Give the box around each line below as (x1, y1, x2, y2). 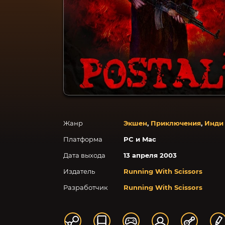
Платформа (63, 135, 102, 143)
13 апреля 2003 (124, 151, 177, 159)
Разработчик (63, 183, 108, 191)
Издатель (63, 167, 95, 175)
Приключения (151, 119, 201, 127)
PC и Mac (124, 135, 156, 143)
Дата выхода (63, 151, 105, 159)
